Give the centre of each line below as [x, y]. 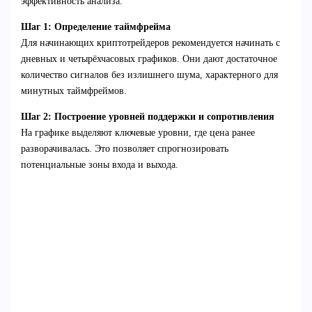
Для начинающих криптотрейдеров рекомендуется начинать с [150, 42]
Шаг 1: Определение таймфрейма [95, 26]
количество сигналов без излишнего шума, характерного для [149, 75]
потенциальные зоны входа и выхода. [99, 164]
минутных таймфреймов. [73, 91]
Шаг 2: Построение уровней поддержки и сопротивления [147, 116]
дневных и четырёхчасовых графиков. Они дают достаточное [149, 58]
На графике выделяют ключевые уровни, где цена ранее [138, 132]
